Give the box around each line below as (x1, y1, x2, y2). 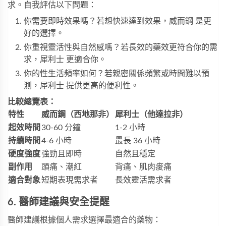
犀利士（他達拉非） (115, 110, 188, 119)
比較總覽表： (8, 97, 56, 106)
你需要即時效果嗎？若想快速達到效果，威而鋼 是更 (24, 17, 211, 25)
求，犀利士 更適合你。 (24, 55, 106, 64)
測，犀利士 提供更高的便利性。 (24, 81, 139, 90)
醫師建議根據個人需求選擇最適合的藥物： (8, 215, 161, 224)
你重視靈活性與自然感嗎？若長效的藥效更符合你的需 (24, 43, 217, 51)
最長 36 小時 (115, 136, 160, 145)
